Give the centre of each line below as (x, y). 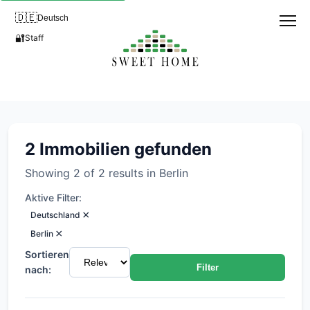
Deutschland (55, 215)
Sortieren (47, 254)
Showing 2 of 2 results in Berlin (107, 173)
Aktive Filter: (53, 198)
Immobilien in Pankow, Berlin (151, 113)
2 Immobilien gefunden (118, 149)
